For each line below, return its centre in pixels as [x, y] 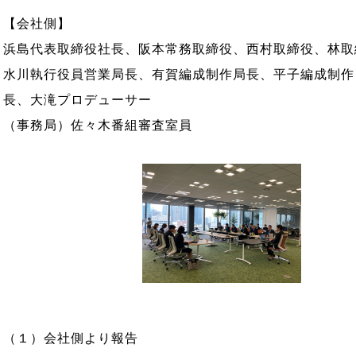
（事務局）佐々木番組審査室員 [98, 125]
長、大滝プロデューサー [77, 100]
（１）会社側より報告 [71, 338]
